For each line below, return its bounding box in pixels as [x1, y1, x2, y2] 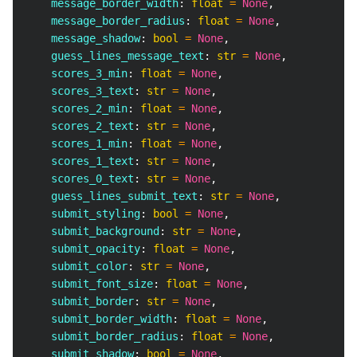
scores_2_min [25, 102, 127, 115]
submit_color [25, 260, 127, 273]
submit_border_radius [25, 330, 178, 343]
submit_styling [25, 207, 140, 220]
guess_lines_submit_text [25, 190, 198, 202]
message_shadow [25, 32, 140, 45]
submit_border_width [25, 312, 172, 325]
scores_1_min [25, 137, 127, 150]
